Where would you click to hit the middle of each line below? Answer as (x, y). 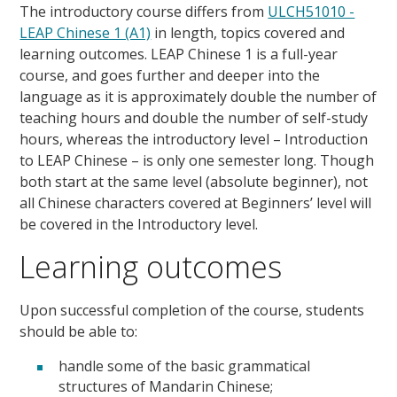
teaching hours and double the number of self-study (194, 117)
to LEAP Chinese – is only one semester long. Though (197, 160)
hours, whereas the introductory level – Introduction (194, 139)
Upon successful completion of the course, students (192, 310)
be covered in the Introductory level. (139, 224)
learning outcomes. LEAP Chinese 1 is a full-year (179, 54)
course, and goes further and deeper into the (170, 75)
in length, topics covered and (248, 32)
